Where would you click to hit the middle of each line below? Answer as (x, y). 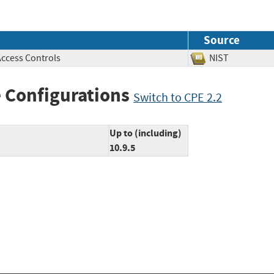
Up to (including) (146, 133)
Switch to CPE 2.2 (178, 97)
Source (222, 40)
